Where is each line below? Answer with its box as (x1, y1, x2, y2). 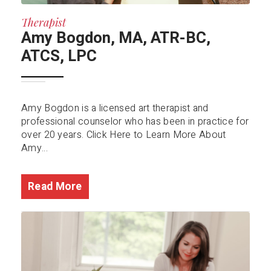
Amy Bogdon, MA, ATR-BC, (21, 26, 211, 50)
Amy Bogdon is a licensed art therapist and (21, 100, 209, 116)
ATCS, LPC (21, 44, 97, 68)
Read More (28, 178, 82, 194)
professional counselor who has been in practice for (21, 114, 249, 129)
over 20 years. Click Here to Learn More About (21, 127, 226, 142)
